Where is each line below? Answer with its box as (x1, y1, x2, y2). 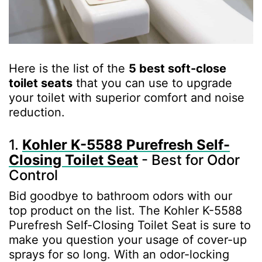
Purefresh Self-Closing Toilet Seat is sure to (9, 218, 251, 233)
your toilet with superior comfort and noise (9, 91, 244, 105)
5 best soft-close (129, 61, 226, 76)
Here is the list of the (9, 61, 129, 76)
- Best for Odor (142, 151, 240, 169)
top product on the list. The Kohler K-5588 (9, 204, 242, 218)
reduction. (9, 105, 65, 120)
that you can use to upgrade (73, 76, 232, 91)
